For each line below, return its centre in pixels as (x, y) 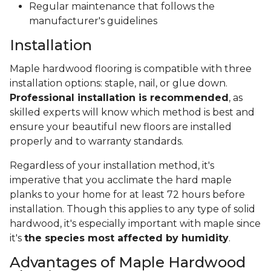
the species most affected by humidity (126, 238)
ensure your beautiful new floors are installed (121, 127)
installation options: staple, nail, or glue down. (119, 83)
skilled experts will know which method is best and (132, 113)
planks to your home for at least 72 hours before (127, 195)
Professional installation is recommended (119, 98)
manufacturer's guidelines (93, 21)
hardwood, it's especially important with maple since (135, 224)
